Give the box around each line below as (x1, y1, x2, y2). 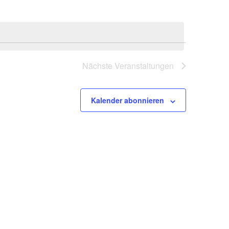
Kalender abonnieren (91, 95, 164, 106)
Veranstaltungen (114, 60, 174, 72)
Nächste (82, 60, 114, 72)
